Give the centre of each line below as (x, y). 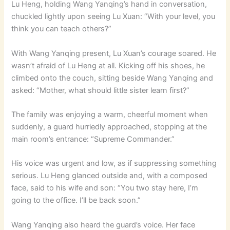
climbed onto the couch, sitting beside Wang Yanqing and (112, 78)
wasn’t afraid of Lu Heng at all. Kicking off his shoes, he (108, 65)
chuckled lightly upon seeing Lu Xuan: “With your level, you (113, 17)
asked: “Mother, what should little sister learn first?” (101, 90)
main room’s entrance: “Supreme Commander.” (93, 139)
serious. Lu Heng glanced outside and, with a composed (110, 176)
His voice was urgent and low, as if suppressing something (114, 164)
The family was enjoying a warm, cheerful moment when (110, 114)
